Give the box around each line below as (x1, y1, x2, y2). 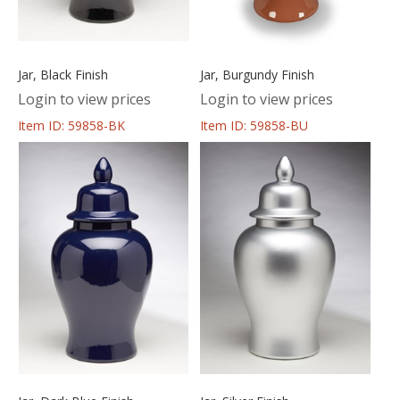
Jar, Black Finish (18, 65, 108, 83)
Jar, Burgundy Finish (199, 65, 314, 83)
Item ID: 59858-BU (199, 116, 308, 134)
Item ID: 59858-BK (18, 116, 125, 134)
